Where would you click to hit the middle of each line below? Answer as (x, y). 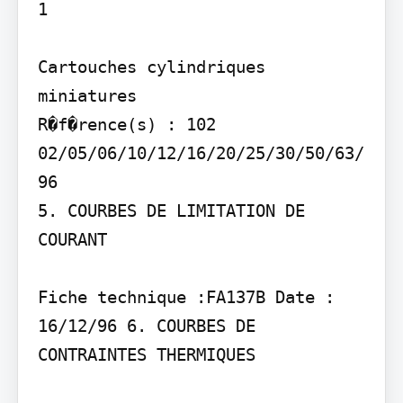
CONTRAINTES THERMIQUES (146, 355)
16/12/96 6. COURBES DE (146, 326)
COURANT (72, 240)
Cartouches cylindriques (151, 67)
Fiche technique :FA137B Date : (186, 297)
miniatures (87, 96)
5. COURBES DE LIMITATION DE (171, 211)
